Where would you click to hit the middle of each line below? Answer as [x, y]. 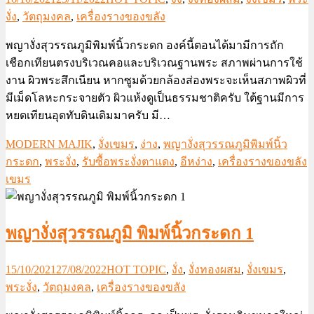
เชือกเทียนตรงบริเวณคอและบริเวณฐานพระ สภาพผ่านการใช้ [154, 63]
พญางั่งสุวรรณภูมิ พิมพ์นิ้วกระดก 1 [130, 234]
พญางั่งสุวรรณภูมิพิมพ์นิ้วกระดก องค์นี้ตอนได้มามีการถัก [145, 46]
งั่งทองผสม [215, 269]
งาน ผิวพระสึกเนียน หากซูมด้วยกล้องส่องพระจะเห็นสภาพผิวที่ [156, 81]
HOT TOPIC [136, 269]
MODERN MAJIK [49, 144]
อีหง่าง [196, 162]
